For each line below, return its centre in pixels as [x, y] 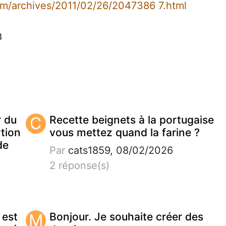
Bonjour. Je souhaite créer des [126, 216]
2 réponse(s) [79, 165]
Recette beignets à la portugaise [131, 120]
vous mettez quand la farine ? [124, 132]
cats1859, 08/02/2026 [119, 150]
